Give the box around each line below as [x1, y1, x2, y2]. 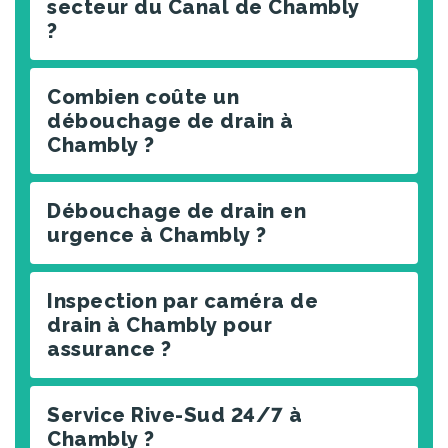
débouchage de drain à [47, 108, 294, 133]
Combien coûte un [47, 84, 239, 109]
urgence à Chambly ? [47, 222, 267, 247]
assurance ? [47, 336, 172, 361]
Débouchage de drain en [47, 198, 306, 223]
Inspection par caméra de [47, 288, 318, 313]
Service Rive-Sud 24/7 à [47, 402, 303, 427]
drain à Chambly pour [47, 312, 272, 337]
